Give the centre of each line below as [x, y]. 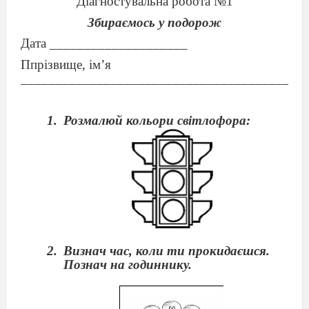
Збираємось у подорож [154, 22]
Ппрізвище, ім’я [66, 64]
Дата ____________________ [104, 43]
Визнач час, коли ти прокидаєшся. [166, 251]
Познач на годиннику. [127, 265]
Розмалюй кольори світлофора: [157, 121]
